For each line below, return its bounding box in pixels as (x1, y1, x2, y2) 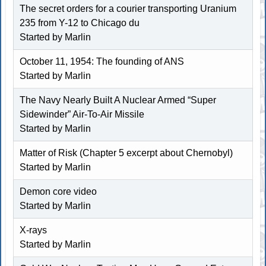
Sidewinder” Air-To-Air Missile (20, 109, 145, 119)
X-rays (20, 224, 47, 235)
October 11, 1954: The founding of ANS (20, 56, 185, 66)
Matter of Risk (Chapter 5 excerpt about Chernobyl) (20, 147, 233, 158)
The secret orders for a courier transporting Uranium (20, 3, 237, 14)
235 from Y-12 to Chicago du (20, 17, 140, 28)
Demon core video (20, 186, 97, 197)
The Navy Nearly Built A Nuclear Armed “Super (20, 94, 217, 105)
